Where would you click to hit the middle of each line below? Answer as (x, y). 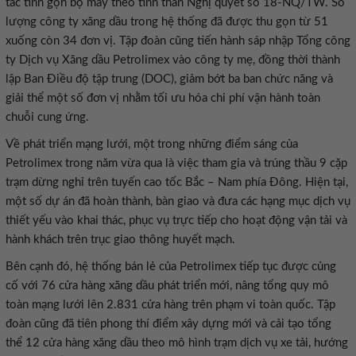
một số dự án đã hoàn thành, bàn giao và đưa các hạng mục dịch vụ (178, 201)
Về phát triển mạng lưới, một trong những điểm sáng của (152, 144)
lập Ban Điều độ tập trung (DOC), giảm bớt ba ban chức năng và (169, 79)
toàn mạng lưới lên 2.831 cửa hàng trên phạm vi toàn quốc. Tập (170, 305)
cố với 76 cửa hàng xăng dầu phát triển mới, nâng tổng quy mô (167, 286)
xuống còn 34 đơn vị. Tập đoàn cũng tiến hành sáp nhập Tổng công (178, 41)
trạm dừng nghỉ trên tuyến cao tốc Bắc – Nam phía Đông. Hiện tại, (177, 182)
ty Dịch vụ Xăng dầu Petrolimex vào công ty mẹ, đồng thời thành (173, 60)
